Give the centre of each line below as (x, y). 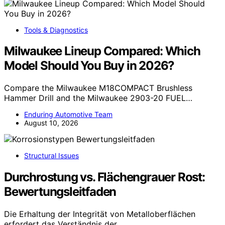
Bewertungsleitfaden (60, 192)
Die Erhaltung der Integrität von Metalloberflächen (100, 214)
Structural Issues (51, 156)
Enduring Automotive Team (68, 115)
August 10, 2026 (51, 123)
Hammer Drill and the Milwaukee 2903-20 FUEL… (98, 98)
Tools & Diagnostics (56, 30)
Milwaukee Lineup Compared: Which (102, 51)
